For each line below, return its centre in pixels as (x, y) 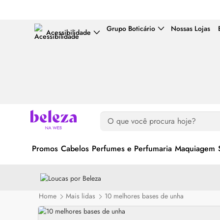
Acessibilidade (69, 32)
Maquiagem (195, 149)
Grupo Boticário (131, 28)
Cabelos (75, 149)
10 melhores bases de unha (144, 196)
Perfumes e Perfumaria (132, 149)
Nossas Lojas (191, 28)
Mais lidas (81, 196)
